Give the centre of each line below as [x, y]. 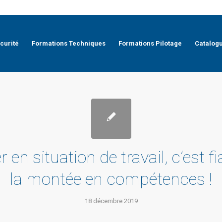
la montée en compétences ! [111, 179]
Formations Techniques [68, 43]
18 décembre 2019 [111, 201]
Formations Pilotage [150, 43]
